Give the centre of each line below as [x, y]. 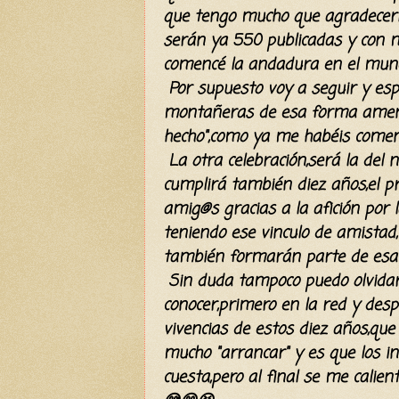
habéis [326, 137]
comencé [194, 65]
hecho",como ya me [233, 137]
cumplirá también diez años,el [273, 185]
